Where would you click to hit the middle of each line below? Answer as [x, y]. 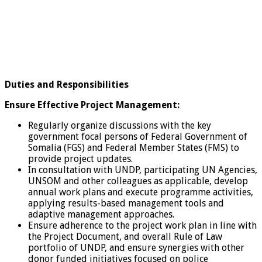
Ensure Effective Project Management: [92, 105]
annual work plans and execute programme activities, [141, 192]
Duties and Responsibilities [67, 84]
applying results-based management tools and [126, 203]
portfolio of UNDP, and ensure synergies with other [136, 247]
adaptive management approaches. [101, 214]
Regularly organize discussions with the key [120, 125]
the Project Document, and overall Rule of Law [125, 236]
